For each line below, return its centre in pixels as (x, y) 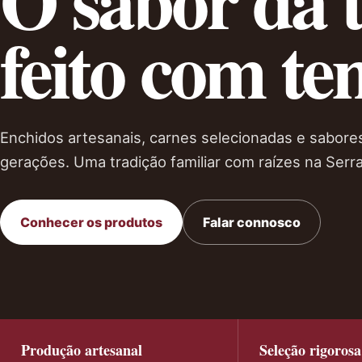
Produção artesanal (82, 350)
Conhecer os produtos (91, 222)
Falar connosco (252, 222)
